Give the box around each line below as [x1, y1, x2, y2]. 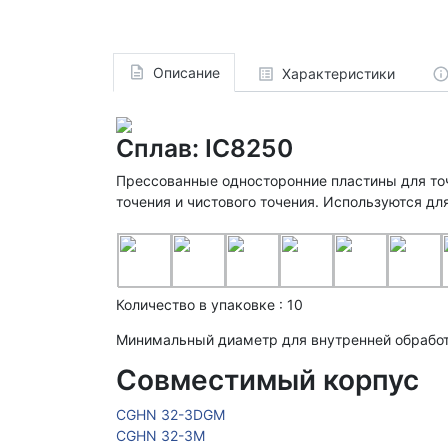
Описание [152, 63, 220, 81]
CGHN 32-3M [116, 427, 205, 445]
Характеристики [281, 65, 395, 83]
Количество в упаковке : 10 [116, 296, 303, 314]
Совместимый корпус [116, 363, 419, 398]
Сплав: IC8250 [116, 133, 293, 164]
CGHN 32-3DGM [116, 406, 225, 424]
